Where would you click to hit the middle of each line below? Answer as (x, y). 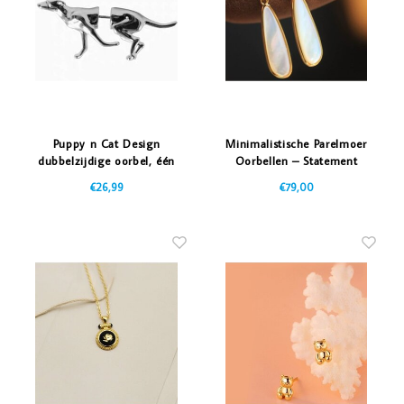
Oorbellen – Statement (296, 161)
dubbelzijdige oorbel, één (106, 161)
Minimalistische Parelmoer (296, 144)
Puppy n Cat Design (106, 144)
